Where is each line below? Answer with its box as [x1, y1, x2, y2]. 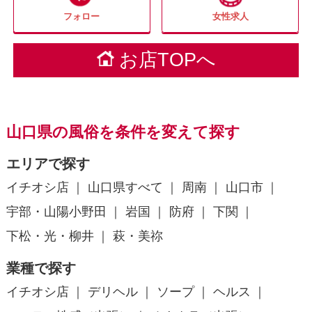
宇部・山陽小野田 [6, 204, 107, 219]
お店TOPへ [119, 49, 217, 70]
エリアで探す [6, 155, 90, 171]
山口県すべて [87, 180, 163, 194]
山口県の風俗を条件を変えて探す [6, 123, 240, 141]
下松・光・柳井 [6, 228, 94, 243]
